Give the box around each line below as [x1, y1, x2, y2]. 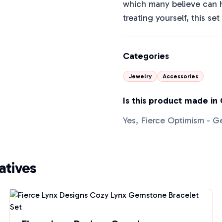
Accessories [163, 73, 198, 80]
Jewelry [128, 73, 152, 80]
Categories [123, 51, 169, 61]
